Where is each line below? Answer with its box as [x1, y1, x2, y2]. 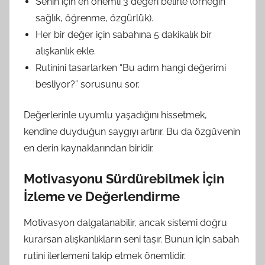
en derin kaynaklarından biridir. [24, 142, 154, 154]
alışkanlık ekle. [35, 45, 96, 57]
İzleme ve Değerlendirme [24, 188, 180, 204]
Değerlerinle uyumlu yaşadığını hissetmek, [24, 109, 207, 121]
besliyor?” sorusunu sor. [35, 78, 140, 90]
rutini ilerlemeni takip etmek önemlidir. [24, 250, 186, 261]
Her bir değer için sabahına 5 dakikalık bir [35, 28, 212, 40]
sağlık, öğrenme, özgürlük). [35, 12, 153, 24]
